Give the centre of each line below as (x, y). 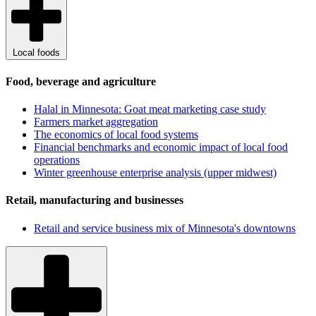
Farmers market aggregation (96, 122)
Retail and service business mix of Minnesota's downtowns (165, 228)
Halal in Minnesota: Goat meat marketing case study (150, 109)
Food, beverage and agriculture (81, 81)
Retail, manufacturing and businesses (95, 200)
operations (57, 160)
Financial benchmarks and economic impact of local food (161, 147)
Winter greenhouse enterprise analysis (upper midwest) (155, 173)
